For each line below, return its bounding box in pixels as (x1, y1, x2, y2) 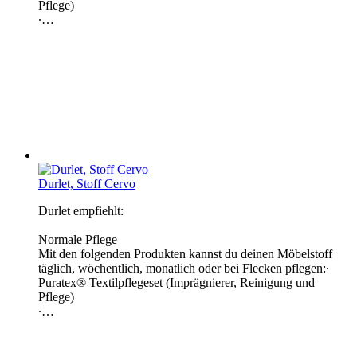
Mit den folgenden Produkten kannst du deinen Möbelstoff (38, 246, 332, 261)
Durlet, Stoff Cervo (38, 176, 135, 190)
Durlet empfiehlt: (38, 203, 124, 218)
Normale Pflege (38, 232, 117, 246)
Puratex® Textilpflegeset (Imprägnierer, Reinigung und (38, 275, 315, 289)
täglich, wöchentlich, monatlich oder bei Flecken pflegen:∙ (38, 261, 329, 275)
